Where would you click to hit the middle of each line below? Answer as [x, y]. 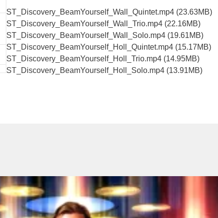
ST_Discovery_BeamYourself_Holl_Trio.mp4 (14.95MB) [103, 58]
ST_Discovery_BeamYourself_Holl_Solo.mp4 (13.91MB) [105, 70]
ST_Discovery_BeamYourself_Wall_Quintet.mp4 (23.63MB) [109, 12]
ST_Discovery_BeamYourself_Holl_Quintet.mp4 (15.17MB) [109, 47]
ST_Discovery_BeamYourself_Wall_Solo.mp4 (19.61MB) [105, 35]
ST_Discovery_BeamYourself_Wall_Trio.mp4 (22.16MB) [104, 23]
